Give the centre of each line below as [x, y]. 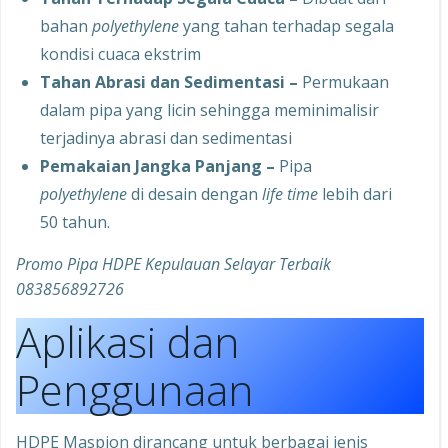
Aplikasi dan [128, 342]
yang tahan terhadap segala [286, 26]
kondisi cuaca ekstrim [120, 54]
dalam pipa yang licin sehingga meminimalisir [209, 110]
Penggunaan [135, 390]
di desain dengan [194, 194]
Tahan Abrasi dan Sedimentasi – [169, 82]
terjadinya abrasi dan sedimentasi [166, 138]
